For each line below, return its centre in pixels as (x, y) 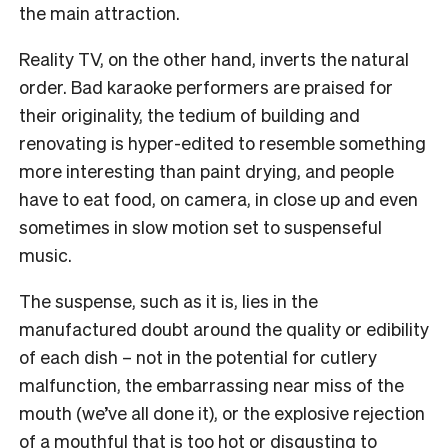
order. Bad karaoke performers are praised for (206, 86)
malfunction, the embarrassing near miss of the (211, 384)
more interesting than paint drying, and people (206, 170)
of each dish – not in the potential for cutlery (198, 356)
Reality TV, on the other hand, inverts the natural (214, 58)
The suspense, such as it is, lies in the (168, 300)
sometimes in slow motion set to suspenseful (200, 226)
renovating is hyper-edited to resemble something (222, 142)
